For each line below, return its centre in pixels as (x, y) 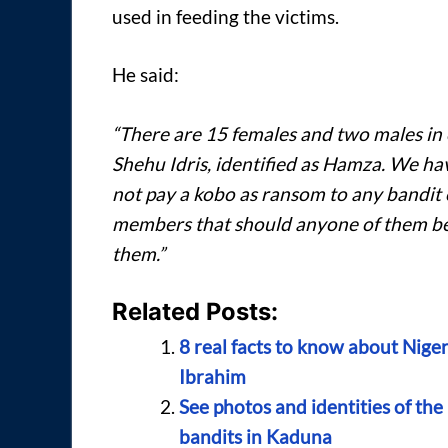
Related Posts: (195, 312)
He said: (145, 75)
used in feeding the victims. (225, 16)
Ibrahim (212, 377)
